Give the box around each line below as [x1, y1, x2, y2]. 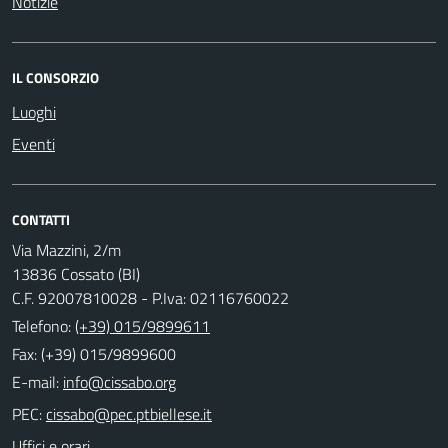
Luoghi [12, 99, 56, 124]
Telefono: [12, 313, 75, 338]
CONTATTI [12, 208, 70, 230]
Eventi [12, 131, 55, 156]
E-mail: [12, 369, 59, 394]
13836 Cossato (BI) [12, 261, 140, 286]
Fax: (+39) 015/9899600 [12, 341, 176, 366]
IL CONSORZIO [12, 66, 99, 88]
